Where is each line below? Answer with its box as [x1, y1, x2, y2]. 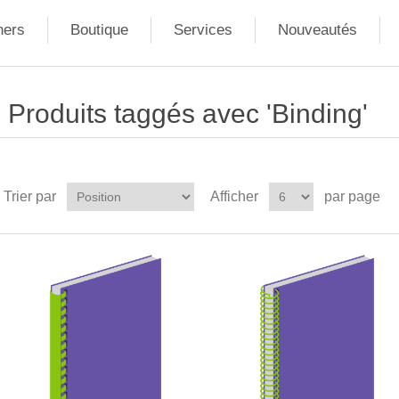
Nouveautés [277, 21, 357, 38]
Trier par [3, 189, 56, 204]
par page [323, 189, 380, 204]
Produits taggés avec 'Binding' [7, 99, 368, 128]
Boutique [69, 21, 128, 38]
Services [173, 21, 232, 38]
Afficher [209, 189, 258, 204]
